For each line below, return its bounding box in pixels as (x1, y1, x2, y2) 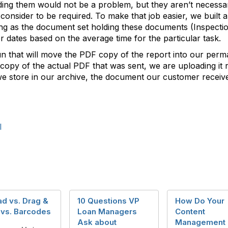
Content (175, 207, 205, 216)
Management (175, 217, 225, 227)
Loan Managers (77, 207, 137, 216)
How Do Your (175, 196, 224, 206)
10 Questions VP (77, 196, 139, 206)
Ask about (77, 217, 117, 227)
